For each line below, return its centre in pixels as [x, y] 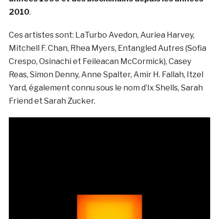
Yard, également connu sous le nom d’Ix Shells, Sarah [106, 88]
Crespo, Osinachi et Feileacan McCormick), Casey [100, 62]
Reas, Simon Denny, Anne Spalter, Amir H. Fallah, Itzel [106, 75]
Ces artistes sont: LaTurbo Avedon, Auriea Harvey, [101, 35]
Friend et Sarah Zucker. [52, 101]
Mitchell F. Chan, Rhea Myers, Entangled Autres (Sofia [107, 48]
